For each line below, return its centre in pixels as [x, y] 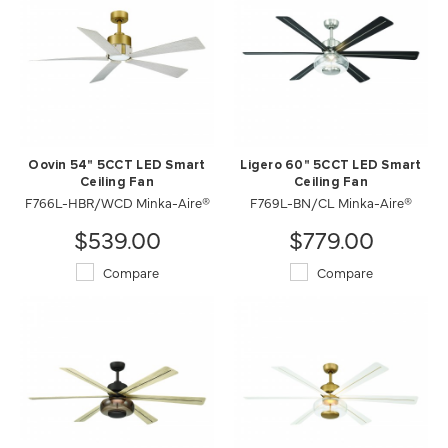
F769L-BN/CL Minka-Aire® [331, 202]
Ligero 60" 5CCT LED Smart [331, 165]
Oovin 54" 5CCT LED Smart [117, 165]
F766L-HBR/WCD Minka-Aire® [117, 202]
